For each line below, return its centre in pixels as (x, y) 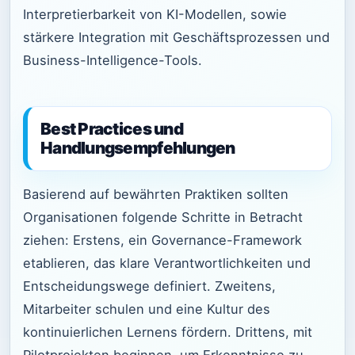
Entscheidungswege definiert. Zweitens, (149, 286)
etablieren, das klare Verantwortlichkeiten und (167, 263)
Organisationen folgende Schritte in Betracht (163, 218)
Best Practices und (112, 128)
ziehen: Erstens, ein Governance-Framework (162, 240)
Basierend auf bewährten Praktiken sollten (156, 195)
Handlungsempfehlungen (138, 147)
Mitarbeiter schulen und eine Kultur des (147, 309)
